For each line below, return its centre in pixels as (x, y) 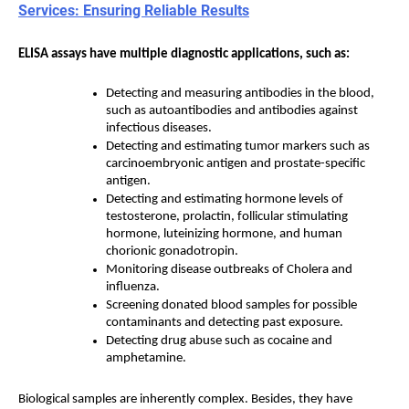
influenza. (133, 288)
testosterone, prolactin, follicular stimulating (227, 217)
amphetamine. (147, 359)
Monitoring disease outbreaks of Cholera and (229, 270)
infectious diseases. (160, 129)
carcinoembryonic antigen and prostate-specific (236, 164)
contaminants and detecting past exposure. (225, 323)
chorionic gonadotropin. (173, 252)
